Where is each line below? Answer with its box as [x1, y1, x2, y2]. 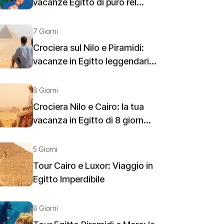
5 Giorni [33, 146, 57, 155]
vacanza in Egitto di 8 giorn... [33, 116, 151, 127]
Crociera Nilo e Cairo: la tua [33, 103, 144, 113]
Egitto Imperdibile [33, 175, 104, 186]
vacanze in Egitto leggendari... [33, 57, 156, 68]
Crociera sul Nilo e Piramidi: [33, 44, 144, 54]
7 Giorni [33, 28, 58, 37]
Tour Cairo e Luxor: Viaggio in [33, 162, 153, 172]
